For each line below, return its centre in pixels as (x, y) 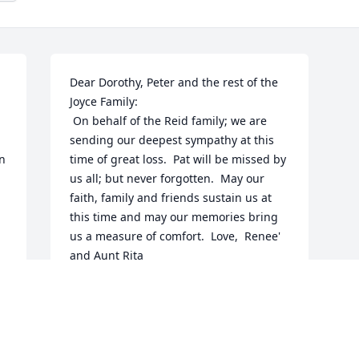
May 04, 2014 (105, 309)
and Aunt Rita (107, 256)
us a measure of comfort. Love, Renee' (175, 236)
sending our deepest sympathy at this (172, 140)
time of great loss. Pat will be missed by (178, 159)
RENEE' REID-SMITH (124, 292)
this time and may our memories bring (174, 217)
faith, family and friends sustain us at (171, 198)
